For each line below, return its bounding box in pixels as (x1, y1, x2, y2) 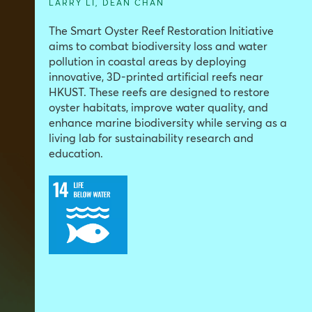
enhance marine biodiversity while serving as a (49, 118, 287, 130)
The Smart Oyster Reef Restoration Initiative (49, 26, 274, 38)
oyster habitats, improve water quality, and (49, 102, 268, 114)
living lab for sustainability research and (49, 133, 253, 145)
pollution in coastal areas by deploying (49, 56, 247, 68)
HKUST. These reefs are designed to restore (49, 87, 270, 99)
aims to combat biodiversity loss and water (49, 41, 267, 53)
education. (49, 148, 106, 160)
